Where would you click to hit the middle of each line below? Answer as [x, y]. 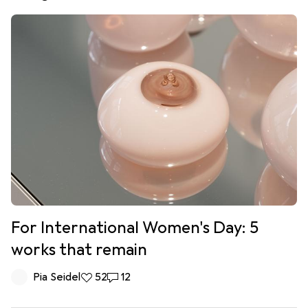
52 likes [99, 277]
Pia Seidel [57, 277]
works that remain [79, 249]
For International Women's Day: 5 [135, 227]
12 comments [140, 277]
